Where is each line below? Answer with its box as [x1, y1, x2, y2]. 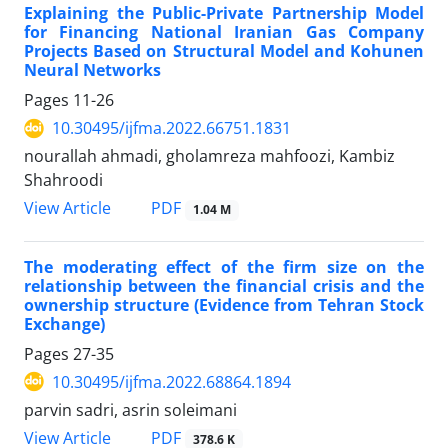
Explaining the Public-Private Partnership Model [24, 2, 424, 25]
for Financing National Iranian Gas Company [24, 21, 424, 44]
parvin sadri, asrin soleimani [24, 398, 237, 421]
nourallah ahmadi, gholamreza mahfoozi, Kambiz [24, 145, 395, 168]
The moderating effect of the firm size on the [24, 255, 424, 278]
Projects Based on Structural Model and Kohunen [24, 40, 424, 63]
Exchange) [24, 312, 105, 335]
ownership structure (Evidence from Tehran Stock [24, 293, 424, 316]
